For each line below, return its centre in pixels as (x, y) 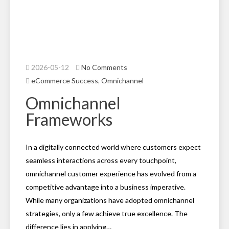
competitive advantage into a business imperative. (106, 187)
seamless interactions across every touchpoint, (101, 160)
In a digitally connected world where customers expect (113, 147)
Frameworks (69, 119)
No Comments (104, 67)
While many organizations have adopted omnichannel (110, 200)
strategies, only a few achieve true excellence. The (107, 213)
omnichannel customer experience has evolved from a (111, 174)
